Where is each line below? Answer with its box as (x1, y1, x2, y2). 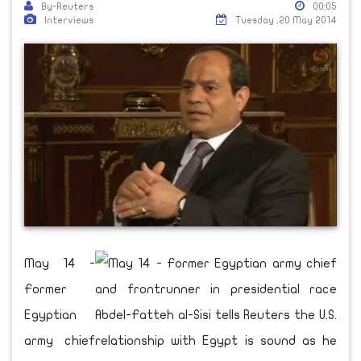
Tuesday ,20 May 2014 (235, 15, 337, 25)
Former (24, 283, 67, 297)
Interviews (44, 15, 93, 25)
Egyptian (24, 309, 77, 322)
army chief (24, 334, 95, 348)
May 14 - (24, 257, 95, 271)
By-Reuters (41, 2, 93, 11)
